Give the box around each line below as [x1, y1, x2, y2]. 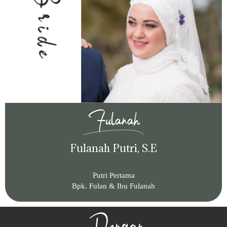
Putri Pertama [92, 171, 135, 179]
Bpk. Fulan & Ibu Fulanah [72, 181, 155, 190]
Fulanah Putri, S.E [70, 141, 157, 155]
